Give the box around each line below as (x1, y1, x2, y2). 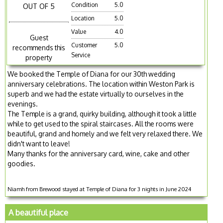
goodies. (7, 159, 36, 168)
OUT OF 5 (23, 1, 55, 10)
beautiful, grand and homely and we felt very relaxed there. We (7, 129, 203, 138)
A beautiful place (8, 208, 69, 218)
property (25, 53, 53, 62)
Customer (71, 41, 98, 49)
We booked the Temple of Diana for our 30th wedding (7, 70, 176, 79)
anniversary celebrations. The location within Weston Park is (7, 80, 195, 89)
